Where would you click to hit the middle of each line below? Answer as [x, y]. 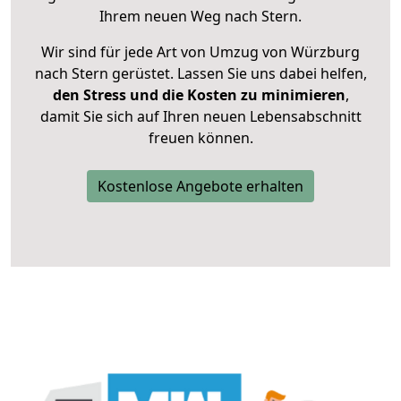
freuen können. [200, 138]
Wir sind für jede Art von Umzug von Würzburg [200, 52]
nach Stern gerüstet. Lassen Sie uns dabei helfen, [200, 74]
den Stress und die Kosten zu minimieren [199, 95]
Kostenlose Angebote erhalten [200, 187]
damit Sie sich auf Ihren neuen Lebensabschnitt [200, 117]
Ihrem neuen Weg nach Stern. [200, 17]
